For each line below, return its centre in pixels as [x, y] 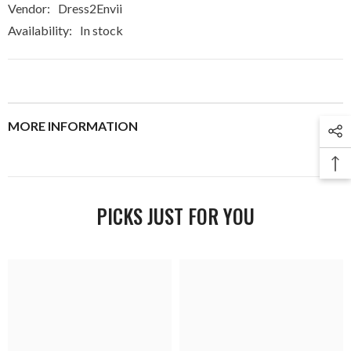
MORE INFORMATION [73, 125]
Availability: [40, 30]
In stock [101, 30]
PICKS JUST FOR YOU [175, 215]
